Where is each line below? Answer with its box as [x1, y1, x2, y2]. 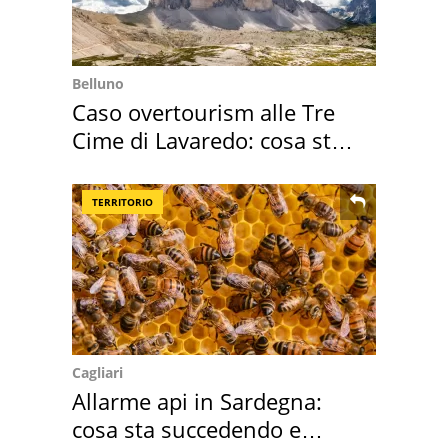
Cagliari [72, 363, 123, 383]
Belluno [72, 74, 124, 94]
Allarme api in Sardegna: [72, 386, 322, 417]
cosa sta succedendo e [72, 414, 301, 445]
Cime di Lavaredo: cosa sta [72, 125, 343, 156]
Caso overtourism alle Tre [72, 97, 335, 128]
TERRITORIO [92, 195, 153, 210]
